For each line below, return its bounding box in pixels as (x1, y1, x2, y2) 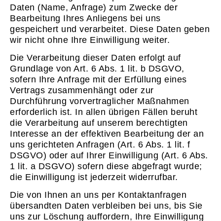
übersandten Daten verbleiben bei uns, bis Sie (10, 201, 203, 211)
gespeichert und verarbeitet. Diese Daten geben (10, 24, 210, 34)
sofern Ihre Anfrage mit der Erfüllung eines (10, 74, 187, 85)
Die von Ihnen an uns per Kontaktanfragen (10, 190, 186, 200)
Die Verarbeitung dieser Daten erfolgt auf (10, 53, 181, 63)
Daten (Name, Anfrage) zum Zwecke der (10, 2, 178, 12)
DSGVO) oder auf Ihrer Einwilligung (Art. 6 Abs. (10, 150, 208, 161)
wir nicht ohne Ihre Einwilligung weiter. (10, 35, 170, 45)
